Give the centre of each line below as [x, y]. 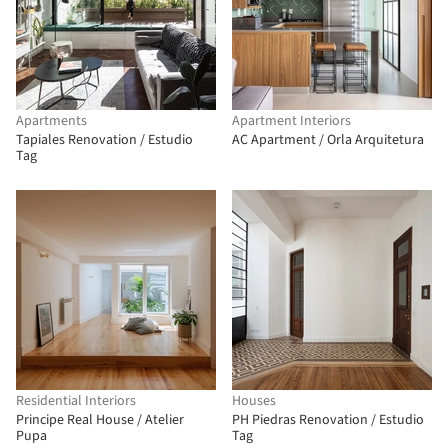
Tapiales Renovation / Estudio [104, 140]
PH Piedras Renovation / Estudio [328, 420]
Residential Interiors [76, 401]
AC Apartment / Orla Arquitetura [328, 140]
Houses [254, 401]
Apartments [51, 121]
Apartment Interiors [291, 121]
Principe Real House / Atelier [100, 420]
